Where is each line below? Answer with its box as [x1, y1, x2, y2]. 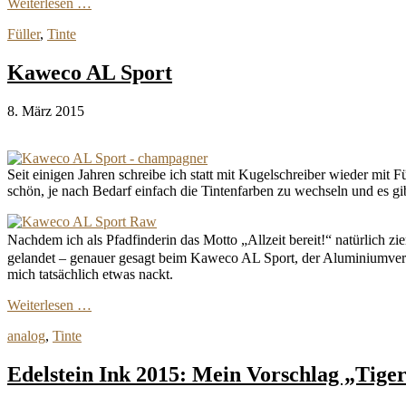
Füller [7, 26, 40, 43]
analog [7, 328, 45, 344]
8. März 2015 [7, 103, 84, 120]
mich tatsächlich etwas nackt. [7, 266, 173, 283]
